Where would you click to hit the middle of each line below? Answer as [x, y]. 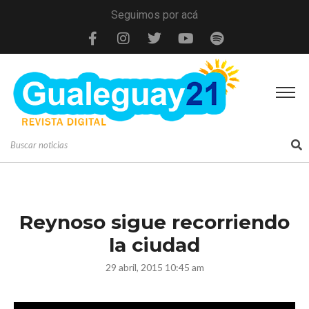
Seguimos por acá [154, 15]
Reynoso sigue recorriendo [154, 222]
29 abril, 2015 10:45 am [154, 267]
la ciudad [154, 245]
